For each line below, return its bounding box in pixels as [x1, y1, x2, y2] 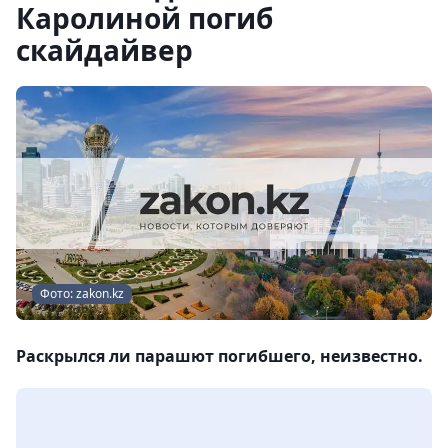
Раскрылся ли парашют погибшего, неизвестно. [16, 345, 423, 367]
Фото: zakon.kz [40, 285, 124, 302]
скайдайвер [16, 31, 193, 69]
